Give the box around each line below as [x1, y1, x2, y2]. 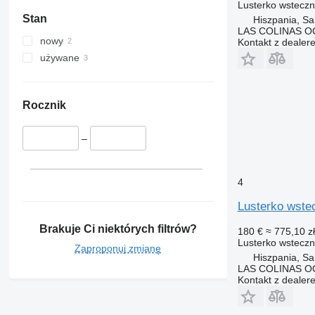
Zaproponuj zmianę [75, 242, 162, 254]
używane [39, 52, 79, 64]
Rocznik [22, 99, 66, 112]
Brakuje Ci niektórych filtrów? [39, 222, 197, 235]
